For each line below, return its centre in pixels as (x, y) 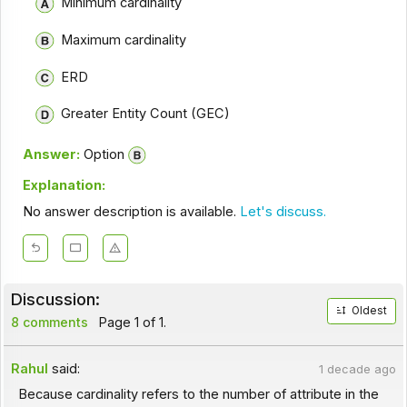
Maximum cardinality (123, 40)
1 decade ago (357, 369)
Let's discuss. (283, 211)
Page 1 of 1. (130, 323)
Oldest (370, 311)
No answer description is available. (131, 211)
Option (102, 154)
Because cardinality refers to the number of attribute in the (198, 394)
